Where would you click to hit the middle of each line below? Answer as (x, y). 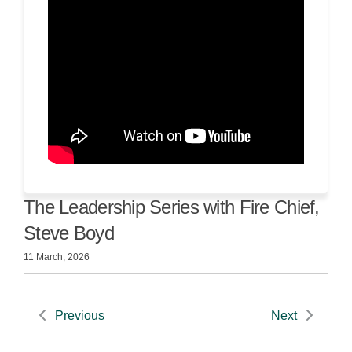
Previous (80, 316)
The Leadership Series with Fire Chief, (172, 207)
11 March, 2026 (57, 257)
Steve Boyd (69, 233)
